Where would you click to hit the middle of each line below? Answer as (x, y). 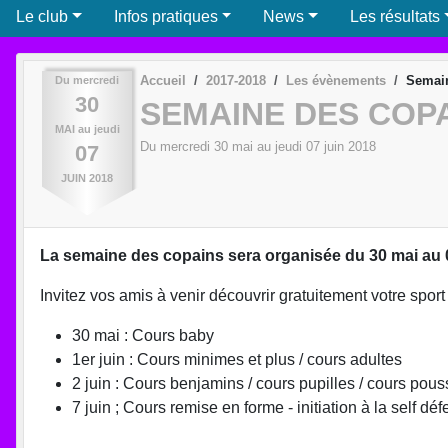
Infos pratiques (165, 16)
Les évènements (336, 80)
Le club (42, 16)
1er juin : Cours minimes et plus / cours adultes (237, 359)
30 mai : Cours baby (143, 335)
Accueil (163, 80)
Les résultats (395, 16)
